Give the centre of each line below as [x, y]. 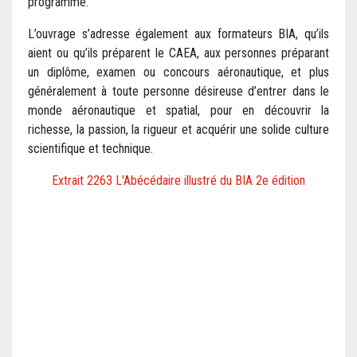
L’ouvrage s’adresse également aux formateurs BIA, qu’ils [178, 34]
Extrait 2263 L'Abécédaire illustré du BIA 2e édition [178, 181]
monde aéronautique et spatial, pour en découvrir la [178, 111]
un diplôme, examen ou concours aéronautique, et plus [178, 73]
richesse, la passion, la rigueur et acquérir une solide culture [178, 130]
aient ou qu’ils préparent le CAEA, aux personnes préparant [178, 53]
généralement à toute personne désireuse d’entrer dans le [178, 92]
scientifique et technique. [90, 149]
